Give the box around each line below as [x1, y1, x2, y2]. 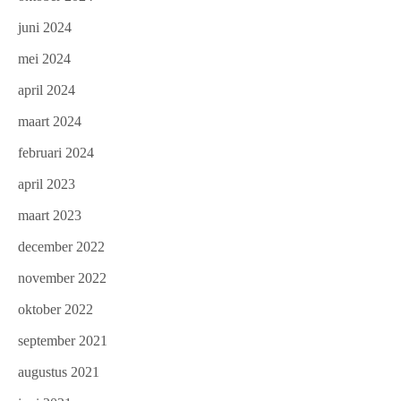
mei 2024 [18, 51, 71, 67]
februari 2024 [18, 145, 94, 161]
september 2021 [18, 333, 107, 349]
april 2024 [18, 82, 75, 98]
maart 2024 [18, 114, 81, 130]
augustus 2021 [18, 364, 99, 380]
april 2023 [18, 176, 75, 192]
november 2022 [18, 270, 107, 286]
